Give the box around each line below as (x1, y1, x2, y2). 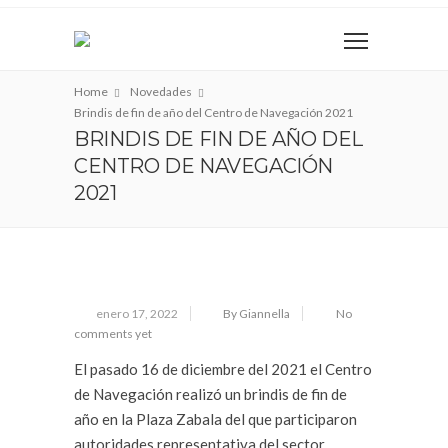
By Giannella (223, 306, 290, 321)
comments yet (74, 326, 152, 341)
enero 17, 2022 (96, 306, 178, 321)
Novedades (130, 84, 192, 99)
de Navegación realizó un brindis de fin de (74, 385, 347, 403)
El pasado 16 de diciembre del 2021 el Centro (74, 360, 372, 378)
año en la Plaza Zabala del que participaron (74, 410, 357, 428)
